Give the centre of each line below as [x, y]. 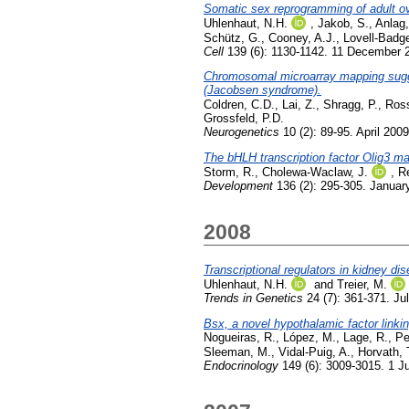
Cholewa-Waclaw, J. [315, 173]
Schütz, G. [232, 37]
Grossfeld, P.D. [244, 119]
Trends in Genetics [253, 299]
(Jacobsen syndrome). [262, 90]
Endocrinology [241, 366]
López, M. [309, 338]
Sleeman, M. [237, 352]
